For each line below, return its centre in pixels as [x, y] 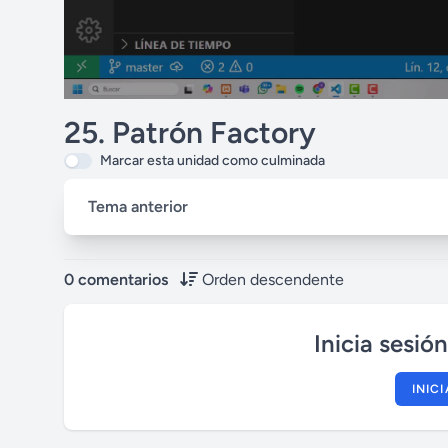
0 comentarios [116, 279]
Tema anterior [138, 206]
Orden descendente [273, 279]
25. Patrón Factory [190, 132]
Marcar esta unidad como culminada [212, 160]
